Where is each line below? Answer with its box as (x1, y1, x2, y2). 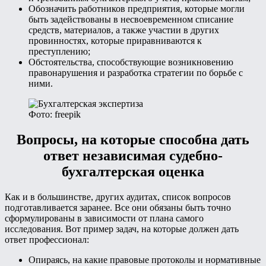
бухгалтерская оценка (62, 164, 204, 180)
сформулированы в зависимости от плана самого (5, 213, 204, 224)
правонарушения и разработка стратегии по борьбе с (28, 68, 243, 78)
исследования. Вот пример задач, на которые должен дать (5, 224, 239, 235)
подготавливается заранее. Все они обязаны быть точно (5, 202, 231, 213)
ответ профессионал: (5, 235, 89, 245)
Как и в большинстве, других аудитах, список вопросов (5, 192, 231, 202)
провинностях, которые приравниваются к (28, 36, 202, 46)
